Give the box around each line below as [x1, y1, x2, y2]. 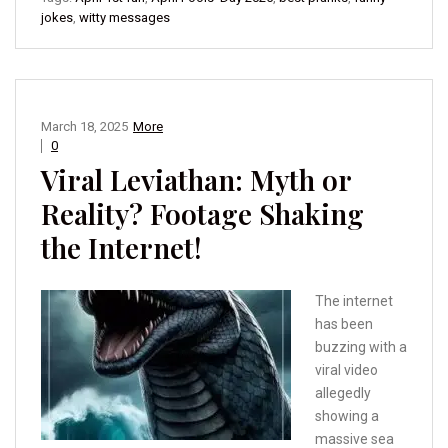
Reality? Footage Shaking [41, 195, 364, 233]
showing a [315, 408, 379, 425]
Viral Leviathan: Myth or [41, 161, 351, 199]
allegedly [315, 385, 371, 402]
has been [315, 316, 373, 333]
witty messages [79, 10, 170, 26]
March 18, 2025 [41, 119, 128, 135]
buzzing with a [315, 339, 407, 356]
